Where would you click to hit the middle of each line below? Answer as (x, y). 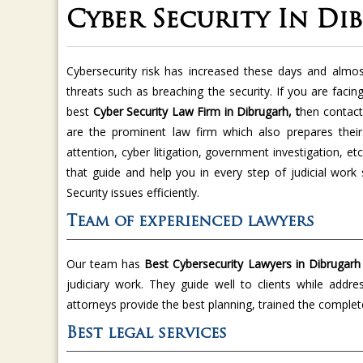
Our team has (104, 265)
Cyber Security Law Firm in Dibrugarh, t (196, 113)
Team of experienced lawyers (193, 224)
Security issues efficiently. (133, 194)
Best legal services (147, 335)
